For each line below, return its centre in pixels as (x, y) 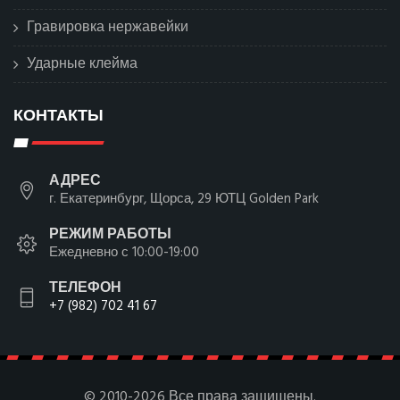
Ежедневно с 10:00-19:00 (124, 252)
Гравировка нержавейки (108, 27)
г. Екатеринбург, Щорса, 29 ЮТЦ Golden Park (184, 199)
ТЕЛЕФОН (85, 288)
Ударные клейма (82, 64)
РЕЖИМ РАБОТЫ (110, 234)
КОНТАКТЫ (58, 114)
